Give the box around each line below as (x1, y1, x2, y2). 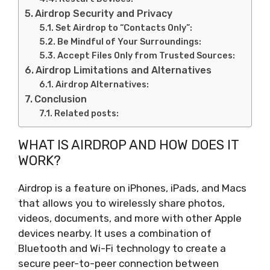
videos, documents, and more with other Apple (18, 212, 242, 224)
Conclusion (34, 93, 87, 105)
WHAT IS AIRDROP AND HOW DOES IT (18, 136, 239, 153)
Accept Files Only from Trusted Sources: (57, 49, 236, 61)
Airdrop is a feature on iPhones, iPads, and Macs (18, 181, 246, 194)
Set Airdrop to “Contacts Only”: (55, 22, 193, 33)
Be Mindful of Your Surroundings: (57, 36, 202, 47)
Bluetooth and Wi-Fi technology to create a (18, 242, 226, 254)
